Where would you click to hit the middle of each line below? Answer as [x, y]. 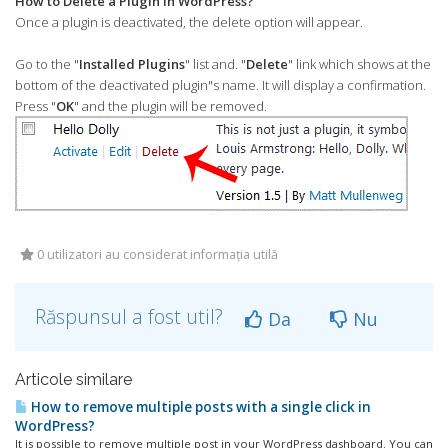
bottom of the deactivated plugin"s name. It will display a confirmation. [220, 85]
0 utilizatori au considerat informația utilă [156, 254]
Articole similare [73, 379]
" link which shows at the [359, 64]
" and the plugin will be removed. [170, 106]
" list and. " [215, 64]
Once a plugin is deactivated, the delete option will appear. [189, 22]
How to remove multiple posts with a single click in [199, 407]
